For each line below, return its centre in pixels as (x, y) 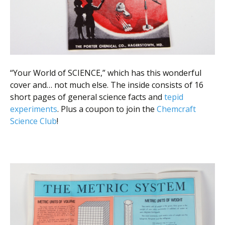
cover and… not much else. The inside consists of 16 (107, 85)
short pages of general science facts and (87, 97)
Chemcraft (176, 109)
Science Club (33, 121)
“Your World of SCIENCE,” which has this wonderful (106, 73)
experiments (34, 109)
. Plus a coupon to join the (107, 109)
